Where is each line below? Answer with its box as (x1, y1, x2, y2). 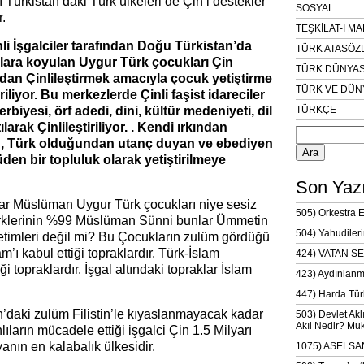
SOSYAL (296, 2, 334, 14)
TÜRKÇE (296, 104, 336, 115)
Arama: (295, 119, 327, 131)
